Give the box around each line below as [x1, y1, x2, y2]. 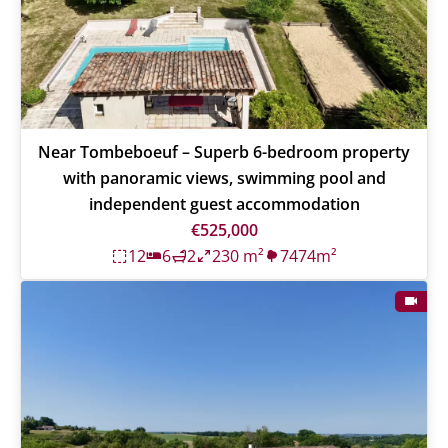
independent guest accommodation [88, 192, 360, 215]
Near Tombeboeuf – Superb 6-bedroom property [38, 140, 410, 163]
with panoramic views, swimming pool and [62, 166, 386, 189]
